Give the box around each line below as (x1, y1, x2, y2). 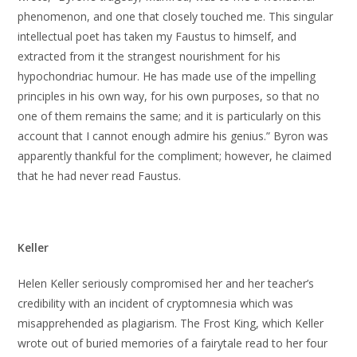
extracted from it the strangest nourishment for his (18, 49, 281, 64)
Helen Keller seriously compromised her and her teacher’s (18, 276, 315, 291)
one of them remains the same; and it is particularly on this (18, 108, 322, 124)
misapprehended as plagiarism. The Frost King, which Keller (18, 316, 324, 331)
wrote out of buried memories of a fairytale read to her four (18, 335, 328, 351)
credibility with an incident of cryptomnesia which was (18, 296, 294, 311)
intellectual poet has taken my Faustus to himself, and (18, 29, 297, 44)
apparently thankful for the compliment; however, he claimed (18, 148, 332, 163)
